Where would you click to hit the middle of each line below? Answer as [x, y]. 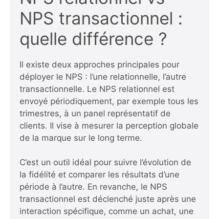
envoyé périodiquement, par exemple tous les [109, 101]
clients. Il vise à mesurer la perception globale [109, 125]
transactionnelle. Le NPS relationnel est [97, 89]
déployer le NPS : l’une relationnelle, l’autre [103, 77]
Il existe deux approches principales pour [99, 64]
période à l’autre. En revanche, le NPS [93, 187]
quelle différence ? [93, 38]
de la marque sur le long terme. [81, 138]
